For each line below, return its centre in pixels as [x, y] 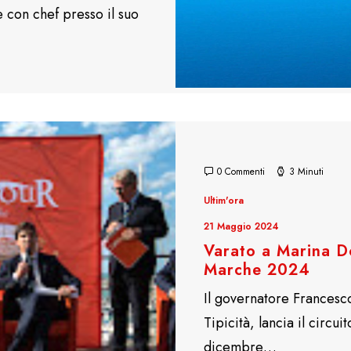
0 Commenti [241, 172]
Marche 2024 [257, 270]
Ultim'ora [224, 201]
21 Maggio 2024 [241, 226]
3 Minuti [306, 172]
